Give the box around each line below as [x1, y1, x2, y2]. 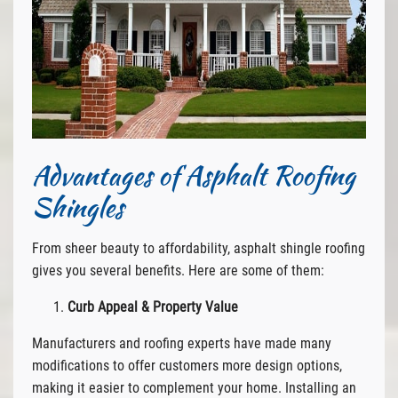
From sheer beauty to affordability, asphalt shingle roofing [31, 239, 365, 257]
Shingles [31, 187, 123, 227]
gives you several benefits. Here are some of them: [31, 261, 324, 279]
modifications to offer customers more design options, [31, 356, 342, 374]
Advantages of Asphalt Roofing [31, 155, 355, 195]
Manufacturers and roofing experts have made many [31, 334, 331, 352]
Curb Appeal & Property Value [67, 298, 238, 315]
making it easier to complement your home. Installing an [31, 378, 356, 396]
